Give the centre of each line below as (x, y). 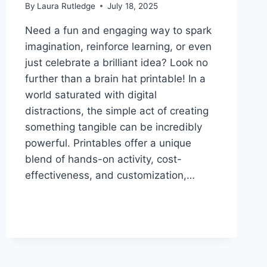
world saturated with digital (91, 94)
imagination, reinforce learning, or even (118, 46)
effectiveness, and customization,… (110, 175)
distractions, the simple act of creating (117, 111)
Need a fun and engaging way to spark (118, 30)
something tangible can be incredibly (113, 127)
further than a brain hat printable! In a (115, 78)
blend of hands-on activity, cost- (103, 159)
